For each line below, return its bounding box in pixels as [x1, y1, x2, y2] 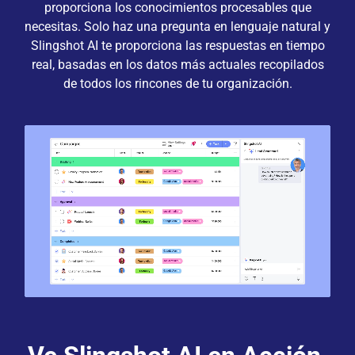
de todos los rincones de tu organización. [63, 75, 292, 91]
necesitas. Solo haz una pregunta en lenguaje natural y [25, 18, 330, 34]
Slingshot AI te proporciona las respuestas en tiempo [30, 37, 325, 53]
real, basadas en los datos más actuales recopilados [31, 56, 324, 72]
